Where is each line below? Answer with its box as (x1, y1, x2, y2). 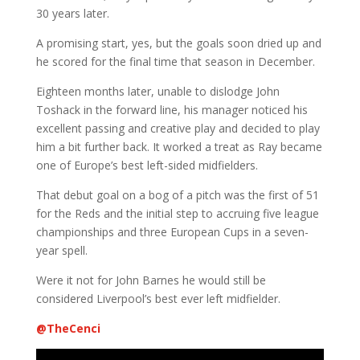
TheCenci (46, 321, 100, 336)
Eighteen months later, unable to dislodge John (35, 84, 280, 99)
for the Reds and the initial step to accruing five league (35, 206, 319, 221)
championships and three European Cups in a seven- (35, 224, 309, 239)
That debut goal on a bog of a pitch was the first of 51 (35, 187, 319, 202)
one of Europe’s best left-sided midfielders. (35, 157, 258, 173)
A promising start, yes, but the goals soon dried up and (35, 35, 321, 51)
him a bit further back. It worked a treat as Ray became (35, 139, 322, 154)
